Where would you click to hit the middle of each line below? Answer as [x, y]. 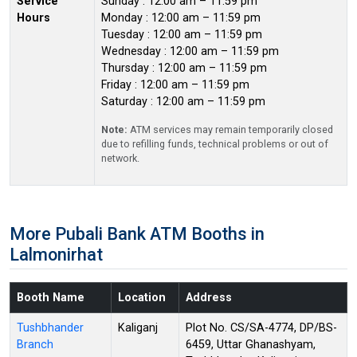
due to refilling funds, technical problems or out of [215, 143]
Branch [35, 344]
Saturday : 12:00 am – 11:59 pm [183, 101]
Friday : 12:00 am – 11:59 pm [175, 84]
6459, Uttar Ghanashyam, [251, 344]
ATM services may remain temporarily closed [230, 129]
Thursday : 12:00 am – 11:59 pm [184, 68]
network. [120, 158]
